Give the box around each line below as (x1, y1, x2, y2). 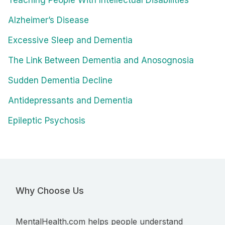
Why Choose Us (16, 185, 84, 196)
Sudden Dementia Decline (8, 75, 113, 86)
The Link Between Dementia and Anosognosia (8, 55, 194, 66)
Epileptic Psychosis (8, 116, 85, 126)
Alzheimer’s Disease (8, 15, 89, 26)
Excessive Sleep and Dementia (8, 35, 133, 46)
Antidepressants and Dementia (8, 95, 133, 106)
